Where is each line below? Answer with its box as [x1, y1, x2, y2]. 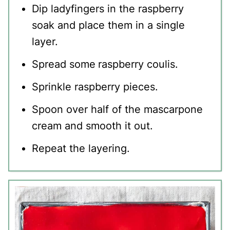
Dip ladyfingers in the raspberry [31, 2, 184, 15]
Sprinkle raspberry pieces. [31, 80, 158, 93]
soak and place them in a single [31, 18, 185, 31]
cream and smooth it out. [31, 119, 153, 132]
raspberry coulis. [98, 57, 178, 70]
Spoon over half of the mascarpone [31, 103, 203, 116]
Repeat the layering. [31, 142, 130, 155]
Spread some [31, 57, 95, 70]
